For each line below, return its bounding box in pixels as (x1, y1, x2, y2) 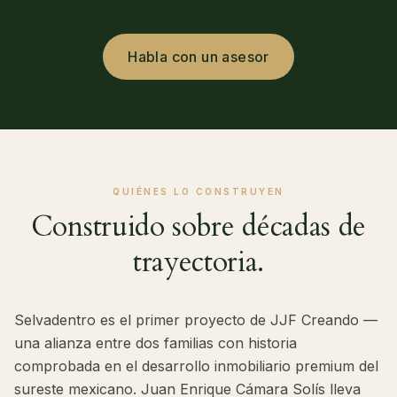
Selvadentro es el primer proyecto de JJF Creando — (14, 311, 378, 330)
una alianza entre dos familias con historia (14, 334, 297, 353)
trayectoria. (132, 243, 265, 283)
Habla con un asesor (128, 48, 269, 66)
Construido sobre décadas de (30, 207, 367, 247)
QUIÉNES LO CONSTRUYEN (113, 186, 284, 198)
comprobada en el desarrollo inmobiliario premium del (14, 357, 378, 376)
